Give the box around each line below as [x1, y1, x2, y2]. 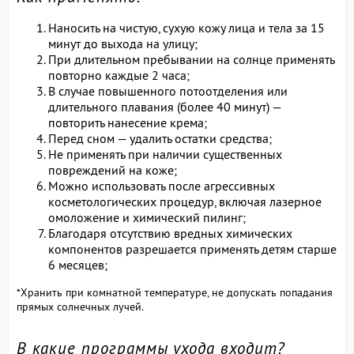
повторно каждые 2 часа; [48, 66, 190, 83]
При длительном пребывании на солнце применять [48, 51, 334, 67]
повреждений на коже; [48, 161, 177, 178]
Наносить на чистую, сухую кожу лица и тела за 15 [48, 19, 325, 36]
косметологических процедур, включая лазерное [48, 193, 322, 209]
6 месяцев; [48, 256, 107, 273]
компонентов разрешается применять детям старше [48, 240, 337, 257]
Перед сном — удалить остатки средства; [48, 130, 272, 146]
